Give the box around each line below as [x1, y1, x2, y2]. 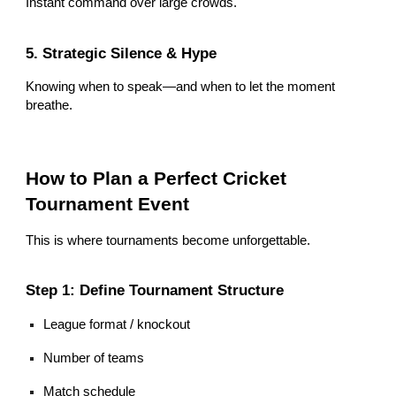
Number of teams [43, 351, 145, 366]
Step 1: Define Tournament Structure [26, 281, 285, 300]
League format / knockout [43, 317, 191, 332]
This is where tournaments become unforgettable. [26, 232, 311, 247]
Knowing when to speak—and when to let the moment [26, 79, 336, 94]
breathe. [26, 97, 73, 112]
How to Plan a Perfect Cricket [26, 167, 287, 189]
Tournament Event [26, 193, 190, 215]
